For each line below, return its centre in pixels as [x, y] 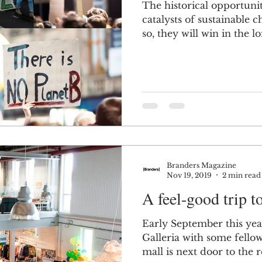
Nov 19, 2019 [189, 175]
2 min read [242, 175]
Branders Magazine [201, 165]
